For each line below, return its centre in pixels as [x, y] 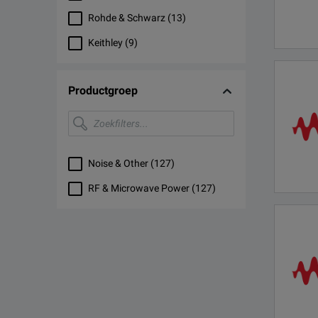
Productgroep [103, 91]
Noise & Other [118, 163]
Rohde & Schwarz [127, 18]
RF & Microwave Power [139, 188]
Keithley [105, 43]
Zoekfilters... [92, 115]
